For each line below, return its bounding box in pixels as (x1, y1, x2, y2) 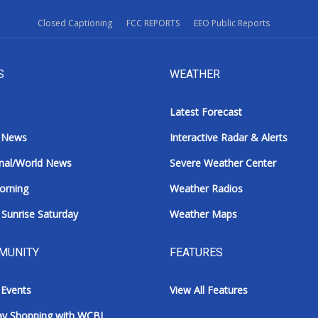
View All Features (170, 283, 248, 297)
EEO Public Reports (193, 17, 270, 30)
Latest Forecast (170, 105, 242, 119)
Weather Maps (170, 207, 237, 221)
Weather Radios (170, 182, 243, 196)
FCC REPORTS (126, 17, 180, 30)
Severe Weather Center (170, 156, 276, 170)
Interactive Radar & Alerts (170, 131, 287, 145)
